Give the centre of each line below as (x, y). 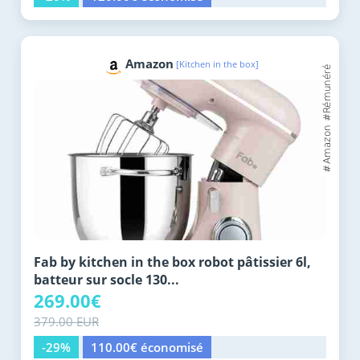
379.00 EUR (66, 322)
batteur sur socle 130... (106, 280)
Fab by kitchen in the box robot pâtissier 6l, (172, 262)
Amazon (149, 64)
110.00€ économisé (147, 348)
